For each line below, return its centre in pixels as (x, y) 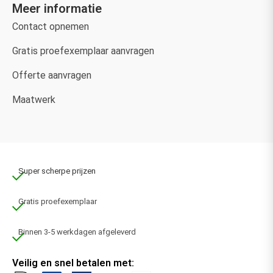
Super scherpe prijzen (57, 171)
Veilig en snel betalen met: (73, 263)
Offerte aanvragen (52, 76)
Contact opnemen (51, 27)
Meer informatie (57, 9)
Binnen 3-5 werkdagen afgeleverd (77, 232)
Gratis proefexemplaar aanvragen (83, 51)
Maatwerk (34, 100)
